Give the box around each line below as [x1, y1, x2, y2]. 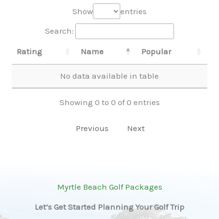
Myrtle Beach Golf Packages [57, 182, 162, 192]
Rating [17, 46, 42, 56]
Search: [45, 26, 74, 36]
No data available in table [60, 70, 159, 81]
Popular [141, 46, 171, 56]
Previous [75, 123, 109, 133]
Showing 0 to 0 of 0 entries [59, 97, 160, 107]
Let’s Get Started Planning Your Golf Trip [35, 202, 184, 212]
